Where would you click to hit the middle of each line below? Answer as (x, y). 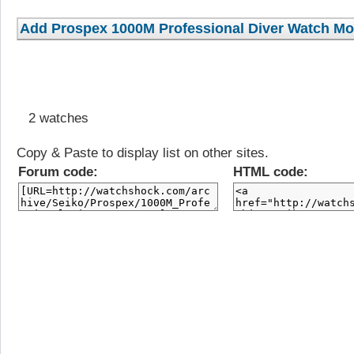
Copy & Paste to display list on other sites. (143, 153)
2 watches (53, 118)
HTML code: (271, 171)
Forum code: (58, 171)
